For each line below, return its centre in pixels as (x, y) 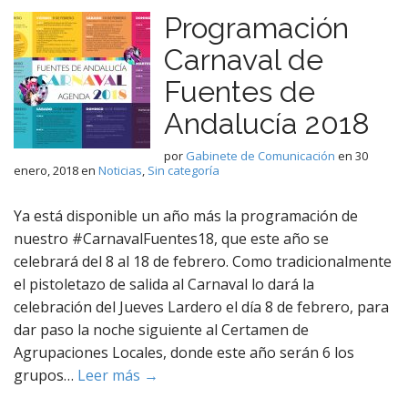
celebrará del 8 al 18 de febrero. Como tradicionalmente (203, 261)
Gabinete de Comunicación (260, 156)
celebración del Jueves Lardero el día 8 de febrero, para (201, 307)
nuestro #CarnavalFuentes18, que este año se (171, 239)
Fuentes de (240, 92)
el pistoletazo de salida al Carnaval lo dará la (164, 284)
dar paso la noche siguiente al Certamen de (161, 330)
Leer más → (118, 375)
